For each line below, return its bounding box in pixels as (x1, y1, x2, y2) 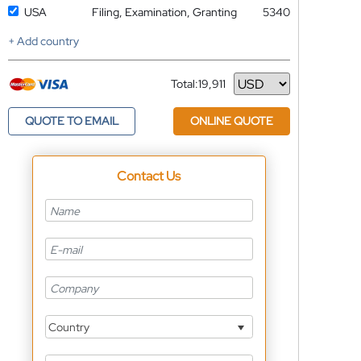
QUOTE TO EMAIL (24, 114, 118, 128)
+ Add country (7, 34, 79, 48)
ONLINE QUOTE (189, 114, 273, 128)
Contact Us (117, 168, 181, 185)
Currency (170, 82, 218, 98)
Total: (170, 77, 198, 91)
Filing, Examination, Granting (91, 5, 237, 19)
